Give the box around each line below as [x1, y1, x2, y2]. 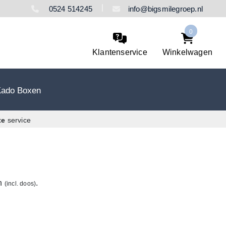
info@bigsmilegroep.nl [128, 4, 203, 13]
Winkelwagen [162, 47, 212, 56]
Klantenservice [92, 47, 147, 56]
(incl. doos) [4, 180, 36, 187]
